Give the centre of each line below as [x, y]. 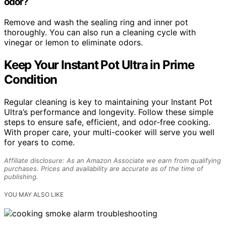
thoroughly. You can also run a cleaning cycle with [100, 33]
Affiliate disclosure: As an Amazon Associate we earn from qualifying [112, 160]
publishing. [21, 176]
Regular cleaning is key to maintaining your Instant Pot [108, 102]
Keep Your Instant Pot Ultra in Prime [99, 65]
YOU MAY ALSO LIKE [34, 194]
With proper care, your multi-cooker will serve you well [109, 132]
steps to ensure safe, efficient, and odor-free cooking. [107, 122]
